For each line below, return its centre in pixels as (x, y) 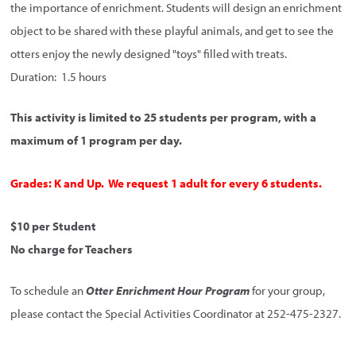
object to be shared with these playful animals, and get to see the (172, 30)
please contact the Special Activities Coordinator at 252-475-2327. (176, 313)
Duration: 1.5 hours (59, 76)
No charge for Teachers (72, 250)
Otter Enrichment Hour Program (168, 290)
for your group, (288, 290)
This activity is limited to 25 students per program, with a (164, 118)
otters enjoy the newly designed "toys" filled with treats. (149, 53)
